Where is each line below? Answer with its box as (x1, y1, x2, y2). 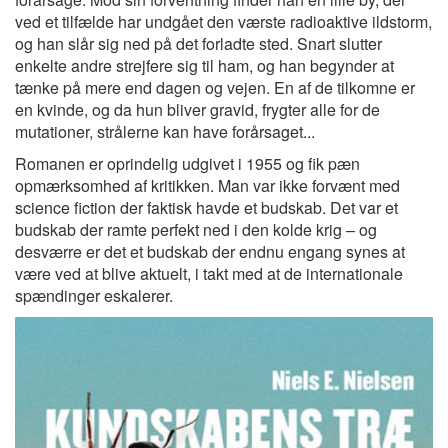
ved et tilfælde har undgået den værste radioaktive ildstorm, (15, 10, 432, 33)
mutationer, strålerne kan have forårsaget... (15, 120, 315, 143)
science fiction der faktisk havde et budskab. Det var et (15, 196, 398, 219)
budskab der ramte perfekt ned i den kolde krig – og (15, 218, 377, 241)
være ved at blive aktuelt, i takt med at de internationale (15, 262, 403, 285)
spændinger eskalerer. (15, 284, 173, 307)
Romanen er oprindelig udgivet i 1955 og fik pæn (15, 152, 360, 175)
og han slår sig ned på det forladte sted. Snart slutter (15, 32, 382, 55)
